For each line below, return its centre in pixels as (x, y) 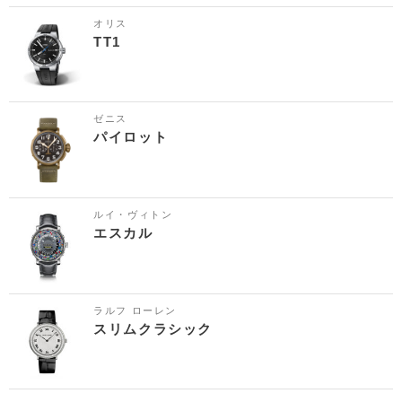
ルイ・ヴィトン (133, 215)
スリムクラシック (153, 328)
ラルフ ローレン (135, 310)
